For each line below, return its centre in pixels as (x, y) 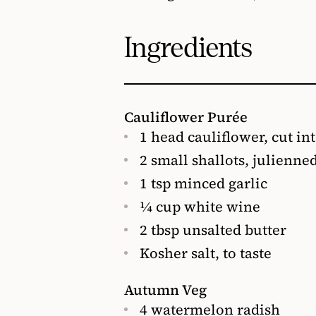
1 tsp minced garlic (203, 183)
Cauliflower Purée (186, 117)
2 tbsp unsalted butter (213, 230)
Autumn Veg (165, 290)
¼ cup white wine (200, 206)
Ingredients (188, 48)
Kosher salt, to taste (206, 253)
